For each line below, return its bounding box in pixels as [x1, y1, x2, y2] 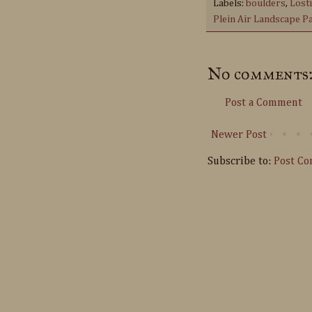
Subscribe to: [208, 155, 274, 167]
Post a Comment [225, 97, 302, 109]
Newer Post [211, 129, 267, 141]
